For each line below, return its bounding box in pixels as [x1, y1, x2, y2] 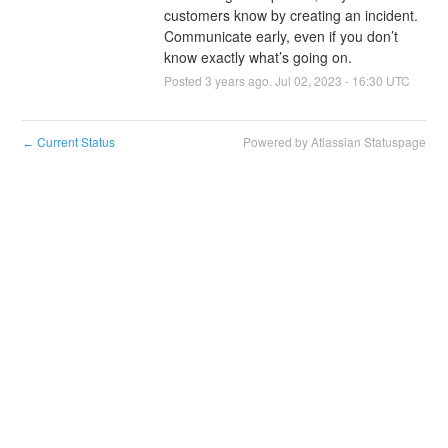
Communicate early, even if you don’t [163, 25, 398, 46]
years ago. [211, 71, 275, 89]
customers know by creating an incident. [163, 4, 418, 25]
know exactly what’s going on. [163, 46, 352, 67]
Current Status [34, 132, 116, 150]
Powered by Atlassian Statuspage [242, 132, 426, 150]
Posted [163, 71, 205, 89]
